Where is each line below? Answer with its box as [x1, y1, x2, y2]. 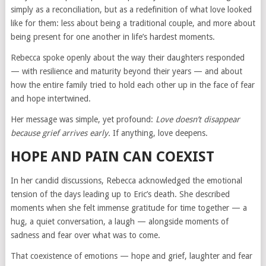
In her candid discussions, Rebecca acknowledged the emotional [10, 176, 242, 186]
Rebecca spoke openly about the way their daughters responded [10, 53, 245, 63]
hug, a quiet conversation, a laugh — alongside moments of [10, 217, 229, 227]
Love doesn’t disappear [155, 115, 240, 125]
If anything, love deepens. [110, 128, 208, 138]
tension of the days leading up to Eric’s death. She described [10, 189, 230, 199]
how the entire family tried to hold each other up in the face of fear [10, 80, 255, 90]
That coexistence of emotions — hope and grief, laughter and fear [10, 251, 252, 261]
